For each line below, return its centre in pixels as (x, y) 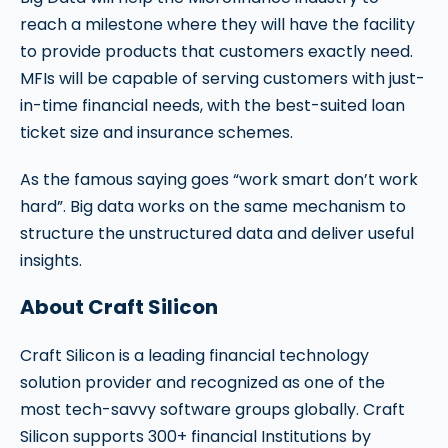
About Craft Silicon (119, 307)
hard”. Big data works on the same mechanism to (213, 207)
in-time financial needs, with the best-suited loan (212, 106)
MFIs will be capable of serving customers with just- (222, 79)
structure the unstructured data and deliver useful (217, 234)
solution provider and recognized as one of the (202, 383)
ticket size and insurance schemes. (156, 133)
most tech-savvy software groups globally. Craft (212, 410)
